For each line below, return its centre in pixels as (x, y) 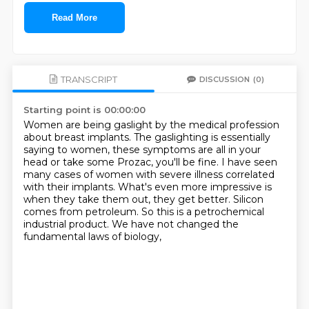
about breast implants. (78, 137)
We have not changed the (175, 224)
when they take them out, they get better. (128, 199)
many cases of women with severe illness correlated (149, 175)
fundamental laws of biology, (92, 237)
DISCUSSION (225, 79)
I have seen (249, 162)
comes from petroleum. (82, 212)
